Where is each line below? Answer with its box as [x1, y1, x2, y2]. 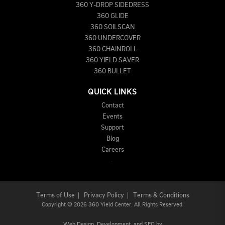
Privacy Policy [83, 191, 124, 199]
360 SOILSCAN [90, 23, 135, 31]
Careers [101, 146, 124, 154]
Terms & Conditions [133, 191, 189, 199]
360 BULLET [94, 67, 131, 75]
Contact [101, 102, 124, 109]
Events [102, 113, 123, 121]
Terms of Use [36, 191, 75, 199]
